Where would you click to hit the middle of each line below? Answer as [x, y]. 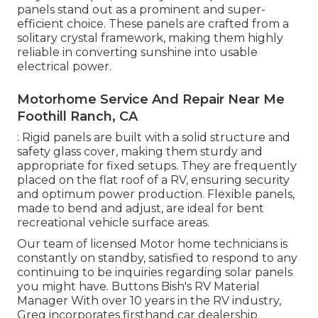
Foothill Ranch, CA [77, 116]
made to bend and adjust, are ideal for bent [141, 208]
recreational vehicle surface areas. [113, 222]
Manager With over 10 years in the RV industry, [149, 300]
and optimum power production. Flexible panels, [156, 194]
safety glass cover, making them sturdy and [140, 151]
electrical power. [64, 66]
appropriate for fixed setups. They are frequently [157, 165]
